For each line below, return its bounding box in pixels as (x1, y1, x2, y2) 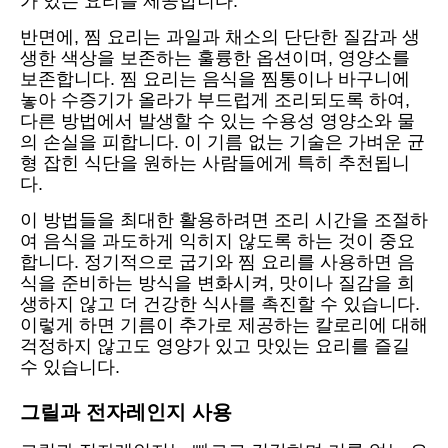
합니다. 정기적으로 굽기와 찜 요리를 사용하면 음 (20, 252, 415, 273)
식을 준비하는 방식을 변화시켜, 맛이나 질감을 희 (20, 273, 415, 294)
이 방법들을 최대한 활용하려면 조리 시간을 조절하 (20, 210, 428, 231)
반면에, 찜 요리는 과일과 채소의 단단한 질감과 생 (20, 27, 420, 48)
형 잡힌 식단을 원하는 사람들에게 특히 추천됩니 (20, 153, 410, 174)
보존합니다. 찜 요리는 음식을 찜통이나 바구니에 (20, 69, 410, 90)
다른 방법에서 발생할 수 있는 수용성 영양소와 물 (20, 111, 415, 132)
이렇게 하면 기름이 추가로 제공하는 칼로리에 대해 (20, 315, 428, 336)
